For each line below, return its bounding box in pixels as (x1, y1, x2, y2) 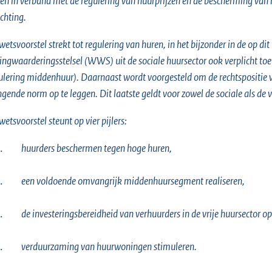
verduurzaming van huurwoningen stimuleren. (21, 239, 197, 253)
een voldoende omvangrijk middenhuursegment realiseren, (21, 174, 245, 188)
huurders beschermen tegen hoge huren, (21, 141, 172, 155)
